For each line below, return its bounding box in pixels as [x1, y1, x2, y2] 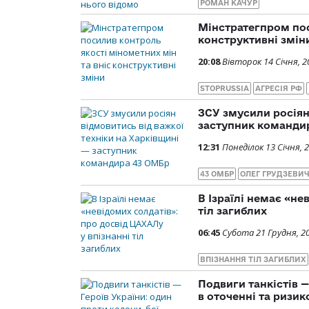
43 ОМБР [200, 169, 234, 178]
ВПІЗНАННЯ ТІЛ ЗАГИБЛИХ [200, 255, 306, 263]
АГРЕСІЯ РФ [255, 83, 302, 92]
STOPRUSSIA [200, 83, 249, 92]
